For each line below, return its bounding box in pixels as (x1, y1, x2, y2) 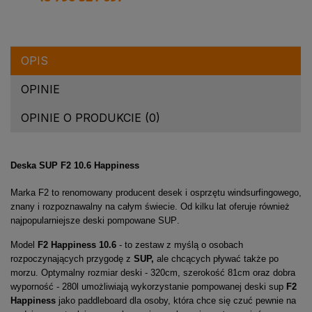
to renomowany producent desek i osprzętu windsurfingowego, (49, 187, 302, 198)
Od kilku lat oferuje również (178, 201, 290, 212)
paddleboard (78, 295, 127, 306)
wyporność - (10, 281, 62, 292)
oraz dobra (250, 267, 295, 279)
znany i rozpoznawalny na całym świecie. (10, 201, 178, 212)
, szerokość (178, 267, 228, 279)
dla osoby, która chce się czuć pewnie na (127, 295, 296, 306)
